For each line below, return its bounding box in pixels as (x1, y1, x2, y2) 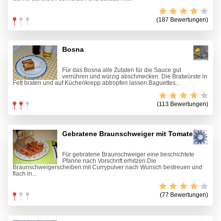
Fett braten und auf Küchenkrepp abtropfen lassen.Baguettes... (13, 79, 180, 87)
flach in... (13, 170, 37, 178)
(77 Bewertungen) (160, 191, 208, 199)
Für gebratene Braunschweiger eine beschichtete (62, 151, 194, 158)
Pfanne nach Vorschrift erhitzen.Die (62, 157, 156, 165)
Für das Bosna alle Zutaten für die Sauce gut (62, 67, 181, 74)
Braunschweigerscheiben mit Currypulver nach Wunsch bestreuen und (13, 164, 202, 171)
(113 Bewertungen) (157, 101, 208, 108)
